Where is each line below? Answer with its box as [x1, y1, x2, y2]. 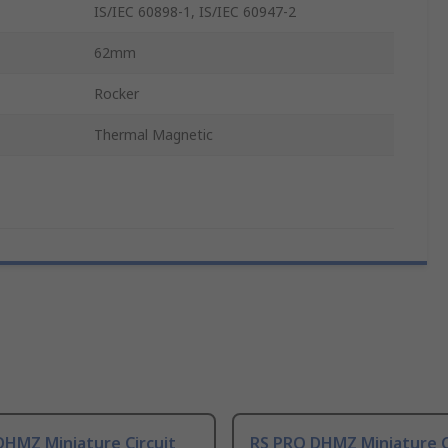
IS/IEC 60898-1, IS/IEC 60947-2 [94, 2, 296, 22]
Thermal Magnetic [94, 125, 213, 145]
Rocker [94, 84, 139, 104]
